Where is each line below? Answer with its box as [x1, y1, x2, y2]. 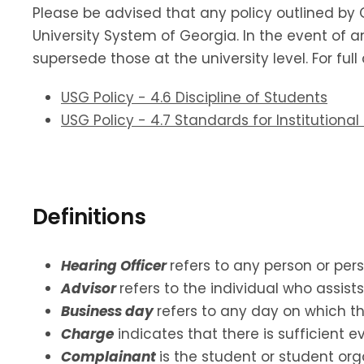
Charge [61, 323, 114, 344]
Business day [61, 301, 157, 321]
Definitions [32, 201, 146, 232]
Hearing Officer [61, 255, 170, 275]
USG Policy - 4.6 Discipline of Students [61, 87, 327, 107]
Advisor [61, 278, 119, 298]
